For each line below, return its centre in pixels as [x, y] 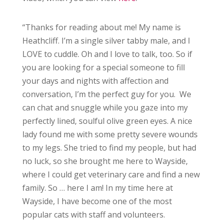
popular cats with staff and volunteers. [93, 215]
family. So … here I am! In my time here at [97, 188]
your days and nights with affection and [95, 81]
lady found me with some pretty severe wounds [110, 134]
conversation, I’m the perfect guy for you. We [107, 94]
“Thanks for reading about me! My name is [101, 27]
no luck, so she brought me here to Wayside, [105, 161]
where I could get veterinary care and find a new [111, 174]
